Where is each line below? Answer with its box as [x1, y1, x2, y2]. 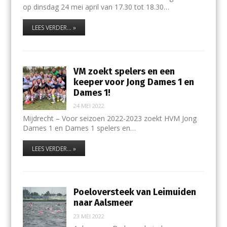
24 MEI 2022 [73, 102, 105, 110]
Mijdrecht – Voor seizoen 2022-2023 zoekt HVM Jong [22, 113, 197, 123]
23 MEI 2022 [73, 212, 105, 220]
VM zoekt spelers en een [73, 65, 175, 77]
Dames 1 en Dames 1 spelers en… [22, 123, 136, 133]
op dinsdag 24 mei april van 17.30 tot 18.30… [22, 2, 169, 12]
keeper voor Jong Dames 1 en [73, 76, 195, 88]
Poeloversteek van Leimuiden [73, 186, 197, 198]
